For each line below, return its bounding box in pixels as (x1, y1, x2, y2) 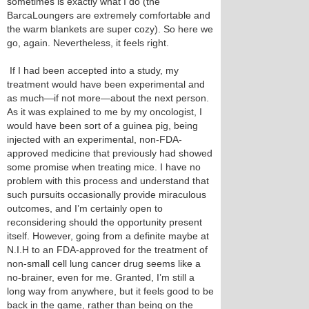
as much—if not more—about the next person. (7, 92, 209, 103)
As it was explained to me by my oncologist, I (7, 106, 202, 117)
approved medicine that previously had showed (7, 148, 212, 159)
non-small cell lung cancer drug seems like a (7, 258, 201, 269)
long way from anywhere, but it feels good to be (7, 286, 214, 297)
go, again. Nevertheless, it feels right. (7, 37, 169, 48)
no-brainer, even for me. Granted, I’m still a (7, 272, 195, 283)
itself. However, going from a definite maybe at (7, 230, 209, 241)
